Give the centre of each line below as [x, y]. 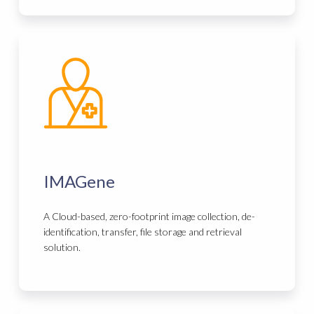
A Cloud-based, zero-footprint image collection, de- [150, 217]
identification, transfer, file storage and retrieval [143, 232]
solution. [62, 247]
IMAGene [80, 182]
